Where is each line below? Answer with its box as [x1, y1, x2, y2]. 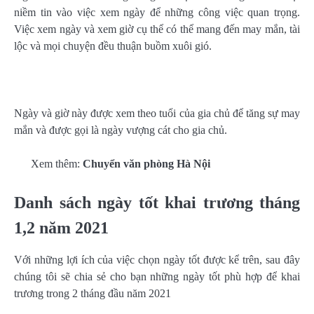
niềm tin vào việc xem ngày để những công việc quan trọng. [14, 6, 300, 19]
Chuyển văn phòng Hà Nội [83, 158, 210, 170]
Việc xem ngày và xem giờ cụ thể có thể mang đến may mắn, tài [14, 23, 300, 36]
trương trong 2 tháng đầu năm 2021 [14, 287, 171, 299]
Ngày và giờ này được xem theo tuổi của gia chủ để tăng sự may [14, 107, 300, 120]
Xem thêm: [31, 158, 83, 170]
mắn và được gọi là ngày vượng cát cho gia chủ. [14, 124, 227, 137]
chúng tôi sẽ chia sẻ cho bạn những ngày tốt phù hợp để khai [14, 270, 300, 282]
